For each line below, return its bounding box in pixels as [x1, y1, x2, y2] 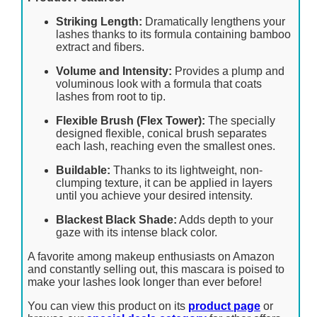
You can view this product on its [28, 299, 188, 312]
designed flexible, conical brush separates [56, 127, 267, 139]
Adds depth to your [177, 213, 273, 226]
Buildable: [56, 163, 110, 176]
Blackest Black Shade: [56, 213, 177, 226]
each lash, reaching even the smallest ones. [56, 139, 275, 152]
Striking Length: [56, 15, 142, 28]
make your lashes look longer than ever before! [28, 275, 262, 288]
